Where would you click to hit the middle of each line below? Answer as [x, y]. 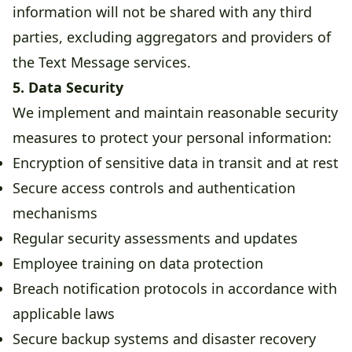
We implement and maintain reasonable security [175, 113]
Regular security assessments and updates [155, 238]
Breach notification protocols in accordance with [175, 289]
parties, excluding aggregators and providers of [172, 37]
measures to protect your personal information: [172, 138]
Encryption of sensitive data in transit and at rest [176, 163]
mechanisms [55, 213]
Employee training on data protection [138, 264]
